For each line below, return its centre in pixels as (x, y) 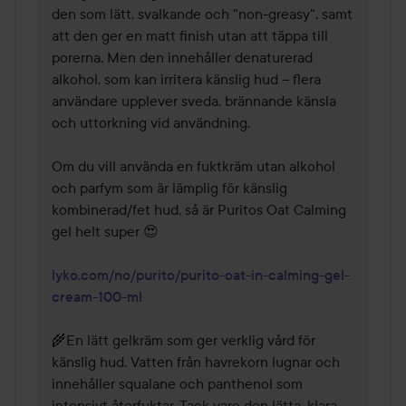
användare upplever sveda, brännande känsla (194, 100)
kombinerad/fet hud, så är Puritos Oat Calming (199, 209)
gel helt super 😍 (105, 231)
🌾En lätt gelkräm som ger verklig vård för (184, 339)
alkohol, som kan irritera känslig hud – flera (186, 78)
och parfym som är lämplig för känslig (169, 187)
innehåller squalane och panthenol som (177, 383)
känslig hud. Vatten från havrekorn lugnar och (196, 361)
